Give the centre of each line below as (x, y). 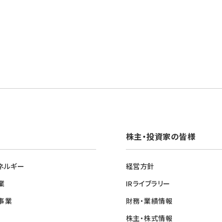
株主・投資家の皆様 (161, 136)
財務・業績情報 (149, 201)
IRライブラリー (148, 183)
